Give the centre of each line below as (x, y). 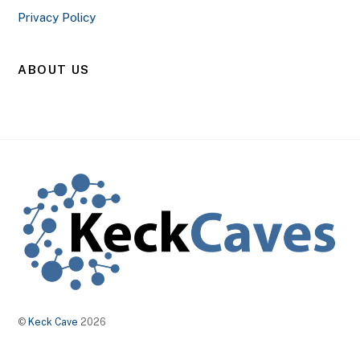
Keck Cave (53, 321)
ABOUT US (54, 70)
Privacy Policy (57, 17)
